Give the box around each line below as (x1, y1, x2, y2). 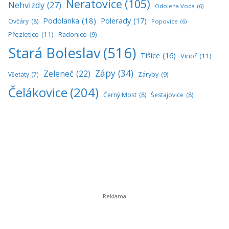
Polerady (101, 15, 131, 26)
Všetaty (8, 70, 29, 78)
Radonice (58, 30, 87, 39)
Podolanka (43, 15, 79, 26)
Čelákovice (8, 83, 67, 101)
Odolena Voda (155, 2, 195, 10)
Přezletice (8, 29, 39, 39)
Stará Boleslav (8, 43, 101, 62)
